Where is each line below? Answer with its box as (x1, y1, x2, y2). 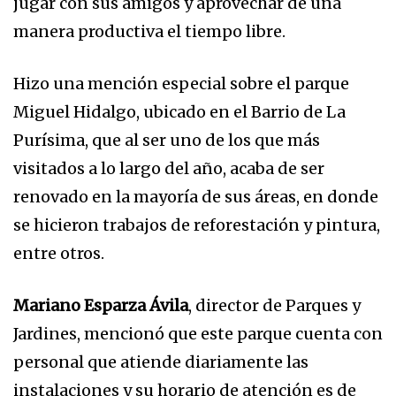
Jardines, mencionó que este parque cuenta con (13, 323, 383, 344)
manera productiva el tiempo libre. (13, 20, 286, 42)
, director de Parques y (188, 294, 361, 316)
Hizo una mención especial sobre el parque (13, 72, 349, 94)
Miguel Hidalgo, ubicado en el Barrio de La (13, 101, 346, 122)
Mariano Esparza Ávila (13, 294, 188, 316)
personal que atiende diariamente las (13, 351, 308, 372)
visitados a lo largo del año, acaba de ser (13, 157, 324, 179)
